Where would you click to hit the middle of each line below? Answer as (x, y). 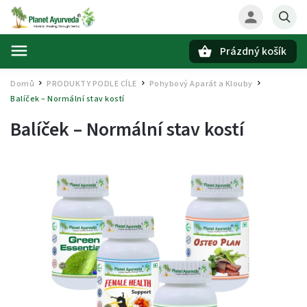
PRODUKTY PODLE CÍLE (92, 84)
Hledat (78, 75)
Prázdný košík (253, 51)
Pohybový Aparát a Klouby (201, 84)
